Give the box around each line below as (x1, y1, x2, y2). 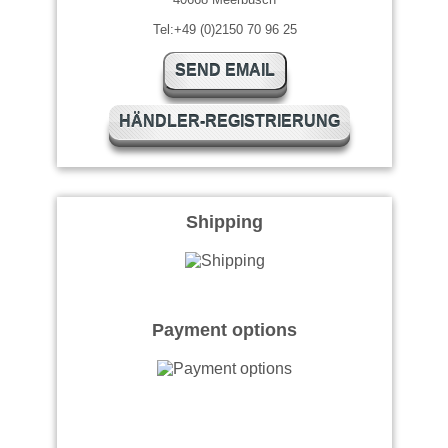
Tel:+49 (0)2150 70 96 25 (152, 21, 297, 37)
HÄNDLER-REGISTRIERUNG (119, 112, 340, 130)
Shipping (186, 211, 263, 232)
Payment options (152, 319, 297, 340)
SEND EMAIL (174, 61, 275, 79)
